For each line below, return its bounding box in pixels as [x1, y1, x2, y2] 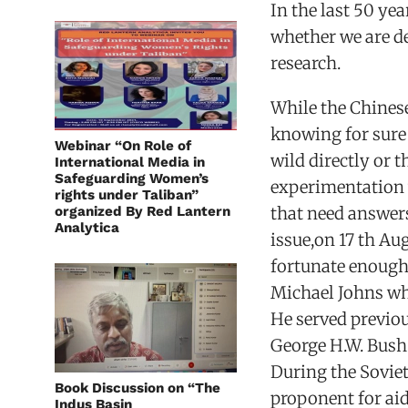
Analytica [55, 219, 119, 236]
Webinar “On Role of [55, 138, 191, 154]
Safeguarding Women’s [55, 170, 209, 187]
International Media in [55, 154, 205, 170]
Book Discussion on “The [55, 380, 220, 396]
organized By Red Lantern [55, 203, 230, 219]
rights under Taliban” [55, 187, 199, 203]
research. [270, 53, 342, 74]
